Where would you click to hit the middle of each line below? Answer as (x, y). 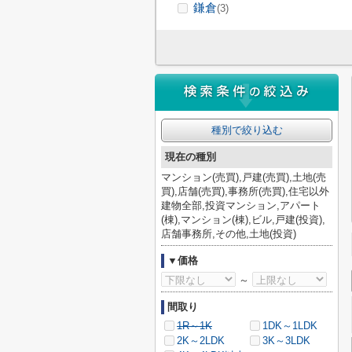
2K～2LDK (201, 341)
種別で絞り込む (247, 130)
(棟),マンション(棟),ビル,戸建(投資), (243, 220)
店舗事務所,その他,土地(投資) (229, 234)
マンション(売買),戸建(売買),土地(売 (244, 177)
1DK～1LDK (290, 326)
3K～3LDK (286, 341)
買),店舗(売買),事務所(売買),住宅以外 (245, 191)
